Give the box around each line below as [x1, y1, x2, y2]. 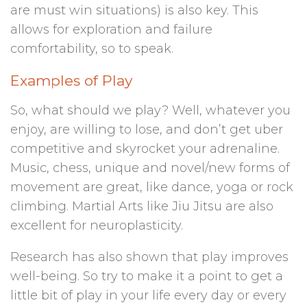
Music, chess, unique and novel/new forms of [10, 160, 290, 176]
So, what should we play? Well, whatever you [10, 103, 291, 119]
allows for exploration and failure [10, 22, 212, 38]
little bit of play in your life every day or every [10, 288, 286, 304]
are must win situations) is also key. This [10, 3, 258, 19]
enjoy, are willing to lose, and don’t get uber [10, 122, 283, 138]
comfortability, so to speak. [10, 41, 173, 57]
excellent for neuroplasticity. [10, 218, 183, 234]
